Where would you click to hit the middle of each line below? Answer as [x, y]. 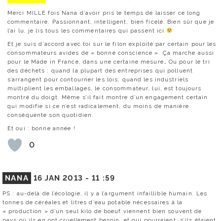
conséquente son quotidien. [51, 115]
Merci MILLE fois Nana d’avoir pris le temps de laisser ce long [104, 13]
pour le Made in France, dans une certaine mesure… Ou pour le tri [109, 61]
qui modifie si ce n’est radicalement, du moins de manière [98, 106]
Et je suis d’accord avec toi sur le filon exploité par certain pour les [112, 44]
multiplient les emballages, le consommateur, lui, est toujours [105, 88]
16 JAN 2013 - [63, 178]
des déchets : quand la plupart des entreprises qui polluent [100, 70]
